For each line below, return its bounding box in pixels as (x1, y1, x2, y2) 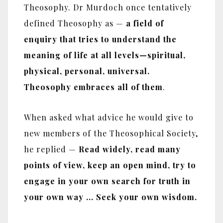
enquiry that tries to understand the (24, 33, 177, 44)
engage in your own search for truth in (24, 175, 191, 186)
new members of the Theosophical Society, (24, 127, 198, 138)
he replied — (24, 143, 79, 154)
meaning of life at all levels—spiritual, (24, 49, 186, 60)
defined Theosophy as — (24, 17, 126, 28)
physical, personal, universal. (24, 65, 150, 76)
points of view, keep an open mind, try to (24, 159, 196, 170)
